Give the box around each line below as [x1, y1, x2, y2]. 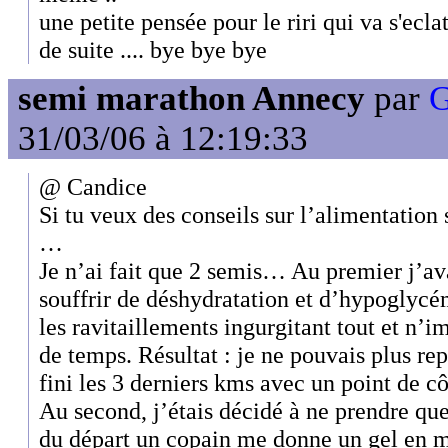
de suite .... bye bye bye [39, 36, 267, 64]
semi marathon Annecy [18, 78, 365, 118]
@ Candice [39, 173, 147, 201]
